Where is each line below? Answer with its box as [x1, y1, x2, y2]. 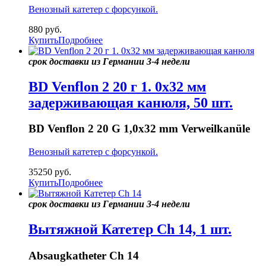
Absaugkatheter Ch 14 [28, 249, 139, 262]
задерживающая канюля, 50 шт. [28, 94, 233, 110]
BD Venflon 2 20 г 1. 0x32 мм [28, 78, 206, 94]
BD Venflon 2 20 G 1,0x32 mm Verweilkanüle [28, 122, 250, 135]
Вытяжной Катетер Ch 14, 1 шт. [28, 221, 232, 237]
